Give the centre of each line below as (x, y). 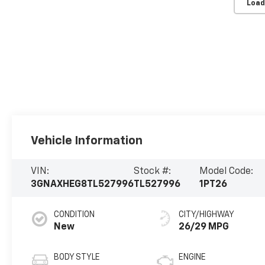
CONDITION (75, 214)
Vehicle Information (87, 140)
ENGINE (193, 257)
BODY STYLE (77, 257)
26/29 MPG (204, 227)
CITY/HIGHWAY (207, 214)
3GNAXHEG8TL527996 (83, 184)
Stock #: (153, 171)
